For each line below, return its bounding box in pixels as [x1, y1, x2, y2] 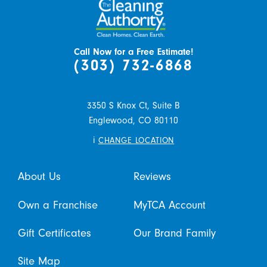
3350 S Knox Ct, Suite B [87, 100, 180, 111]
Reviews [133, 170, 171, 184]
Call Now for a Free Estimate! [74, 46, 193, 58]
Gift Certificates [17, 226, 91, 240]
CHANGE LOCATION [98, 135, 175, 145]
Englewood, [89, 114, 135, 126]
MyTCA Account [133, 198, 206, 212]
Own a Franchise [17, 198, 98, 212]
